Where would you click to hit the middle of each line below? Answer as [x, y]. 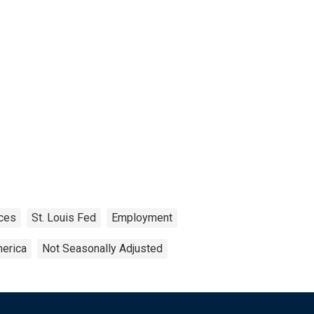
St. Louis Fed [64, 217]
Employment [142, 217]
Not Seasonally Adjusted [102, 248]
